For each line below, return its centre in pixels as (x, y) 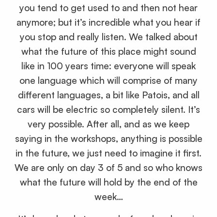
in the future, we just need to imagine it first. (108, 153)
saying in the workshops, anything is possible (108, 138)
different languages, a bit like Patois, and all (108, 95)
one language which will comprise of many (108, 80)
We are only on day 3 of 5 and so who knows (108, 167)
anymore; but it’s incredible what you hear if (108, 22)
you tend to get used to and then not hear (108, 8)
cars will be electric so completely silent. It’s (108, 109)
